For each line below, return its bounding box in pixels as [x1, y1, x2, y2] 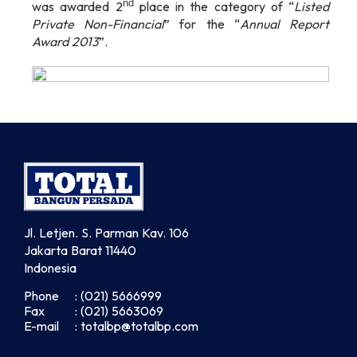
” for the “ [164, 16, 240, 33]
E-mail [24, 317, 59, 334]
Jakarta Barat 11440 [24, 241, 136, 258]
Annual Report [239, 16, 330, 33]
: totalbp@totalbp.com [75, 317, 198, 334]
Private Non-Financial [32, 16, 165, 33]
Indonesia [24, 259, 76, 276]
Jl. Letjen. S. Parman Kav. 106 [24, 224, 189, 241]
